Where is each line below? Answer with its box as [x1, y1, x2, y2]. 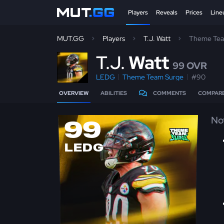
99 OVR [172, 59, 207, 72]
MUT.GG [57, 34, 84, 43]
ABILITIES [100, 89, 127, 96]
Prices [185, 8, 202, 16]
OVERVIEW [59, 89, 88, 96]
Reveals [156, 8, 177, 16]
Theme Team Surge [122, 72, 184, 81]
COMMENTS [153, 89, 186, 96]
